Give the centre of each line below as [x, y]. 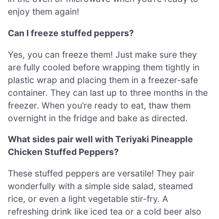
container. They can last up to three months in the [108, 92]
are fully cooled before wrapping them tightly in [104, 67]
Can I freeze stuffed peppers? [71, 33]
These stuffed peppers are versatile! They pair [101, 173]
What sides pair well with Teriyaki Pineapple [100, 139]
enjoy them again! [44, 12]
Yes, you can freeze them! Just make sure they [102, 54]
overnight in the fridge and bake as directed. [98, 118]
